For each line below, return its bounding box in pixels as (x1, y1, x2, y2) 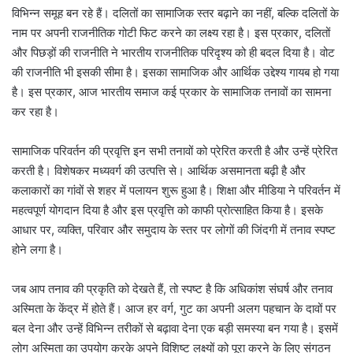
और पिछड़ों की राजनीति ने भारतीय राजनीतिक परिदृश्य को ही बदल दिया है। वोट (12, 45, 335, 61)
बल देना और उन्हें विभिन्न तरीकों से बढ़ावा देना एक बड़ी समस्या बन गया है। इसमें (12, 321, 338, 336)
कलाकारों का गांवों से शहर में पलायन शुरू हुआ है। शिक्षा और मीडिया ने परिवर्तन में (12, 183, 340, 199)
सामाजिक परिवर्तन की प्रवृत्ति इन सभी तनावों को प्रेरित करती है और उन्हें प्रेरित (12, 143, 337, 159)
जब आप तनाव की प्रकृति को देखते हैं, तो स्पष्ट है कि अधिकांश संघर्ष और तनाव (12, 281, 333, 297)
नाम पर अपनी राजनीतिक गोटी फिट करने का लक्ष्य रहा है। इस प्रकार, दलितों (12, 25, 330, 41)
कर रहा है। (12, 104, 59, 120)
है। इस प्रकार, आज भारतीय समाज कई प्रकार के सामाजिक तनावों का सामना (12, 84, 331, 100)
